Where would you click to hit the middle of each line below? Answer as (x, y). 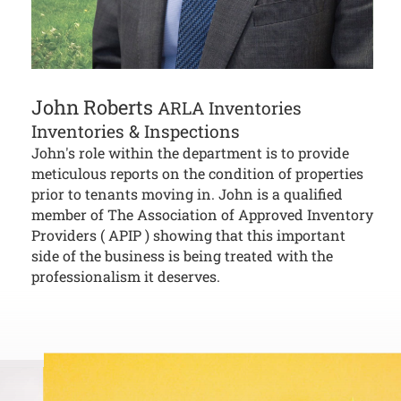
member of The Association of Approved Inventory (202, 215)
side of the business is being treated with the (182, 256)
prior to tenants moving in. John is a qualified (187, 194)
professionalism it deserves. (126, 277)
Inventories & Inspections (136, 132)
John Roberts (92, 107)
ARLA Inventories (230, 108)
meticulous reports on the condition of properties (197, 174)
